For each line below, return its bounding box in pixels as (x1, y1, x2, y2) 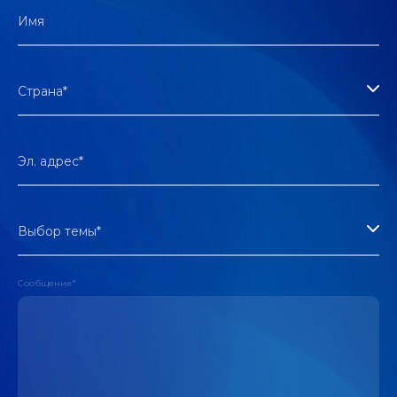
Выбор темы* (18, 223, 101, 239)
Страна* (18, 83, 67, 99)
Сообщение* (18, 277, 76, 289)
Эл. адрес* (18, 153, 83, 169)
